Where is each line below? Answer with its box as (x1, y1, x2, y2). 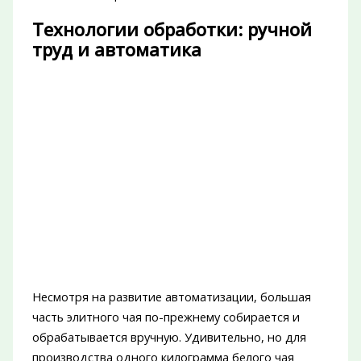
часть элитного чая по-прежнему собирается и (31, 309, 300, 326)
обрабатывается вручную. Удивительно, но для (31, 329, 306, 346)
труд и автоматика (31, 37, 201, 61)
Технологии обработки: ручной (31, 17, 312, 41)
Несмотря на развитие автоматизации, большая (31, 288, 311, 305)
